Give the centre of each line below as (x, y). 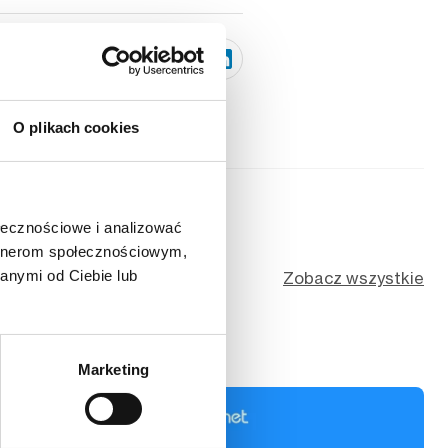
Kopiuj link (85, 58)
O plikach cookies (76, 127)
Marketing (113, 369)
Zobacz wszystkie (353, 277)
